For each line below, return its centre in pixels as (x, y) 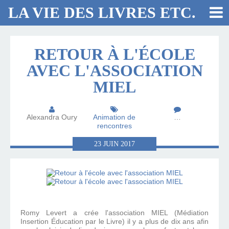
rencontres (114, 126)
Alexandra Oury (52, 117)
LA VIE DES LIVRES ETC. (102, 13)
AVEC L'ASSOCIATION (114, 71)
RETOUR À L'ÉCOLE (114, 54)
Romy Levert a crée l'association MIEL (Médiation (114, 213)
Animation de (114, 117)
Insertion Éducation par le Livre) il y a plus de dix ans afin (114, 222)
